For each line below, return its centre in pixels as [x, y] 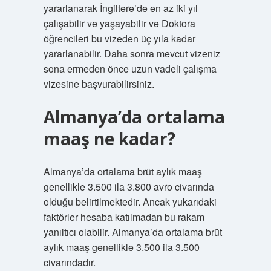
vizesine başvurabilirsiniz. [99, 84]
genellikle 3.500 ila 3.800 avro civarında [129, 187]
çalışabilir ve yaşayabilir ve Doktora [119, 23]
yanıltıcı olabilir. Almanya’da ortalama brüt [132, 232]
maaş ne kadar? [109, 139]
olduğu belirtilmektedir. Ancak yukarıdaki [130, 202]
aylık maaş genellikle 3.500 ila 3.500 [121, 247]
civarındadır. [69, 262]
